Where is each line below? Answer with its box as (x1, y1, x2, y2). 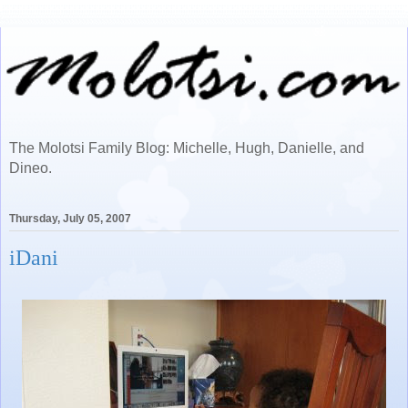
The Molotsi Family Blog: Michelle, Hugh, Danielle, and (9, 140, 364, 156)
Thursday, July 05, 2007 (9, 212, 131, 226)
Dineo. (9, 160, 52, 176)
